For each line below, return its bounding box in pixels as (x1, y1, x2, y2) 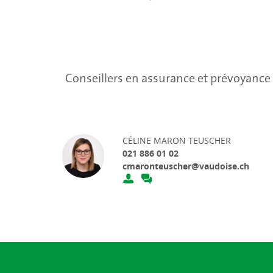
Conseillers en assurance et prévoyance (65, 68, 271, 88)
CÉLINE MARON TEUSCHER (122, 135, 232, 147)
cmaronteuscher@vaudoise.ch (122, 160, 250, 172)
